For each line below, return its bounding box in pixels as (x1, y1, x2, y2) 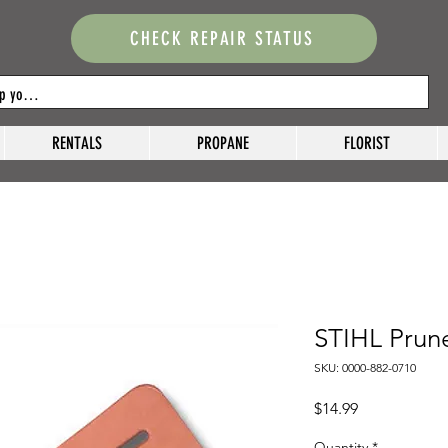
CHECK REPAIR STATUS (130, 27, 314, 50)
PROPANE (197, 133, 249, 154)
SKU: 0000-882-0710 (314, 360, 416, 376)
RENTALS (52, 133, 102, 154)
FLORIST (344, 133, 390, 154)
